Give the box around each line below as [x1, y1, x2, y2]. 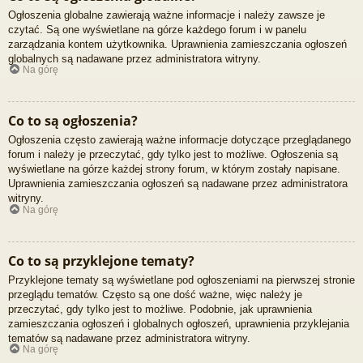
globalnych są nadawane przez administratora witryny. [8, 52, 261, 65]
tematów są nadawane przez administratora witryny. [8, 331, 250, 344]
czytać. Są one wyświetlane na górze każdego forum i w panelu [8, 23, 306, 36]
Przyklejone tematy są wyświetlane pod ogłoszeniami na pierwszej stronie [8, 273, 355, 286]
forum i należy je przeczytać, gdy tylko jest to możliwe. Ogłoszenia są [8, 148, 338, 161]
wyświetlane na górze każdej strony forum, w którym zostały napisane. [8, 163, 340, 176]
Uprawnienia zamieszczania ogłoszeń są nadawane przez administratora [8, 177, 348, 190]
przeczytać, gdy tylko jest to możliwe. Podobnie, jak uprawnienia [8, 302, 312, 315]
